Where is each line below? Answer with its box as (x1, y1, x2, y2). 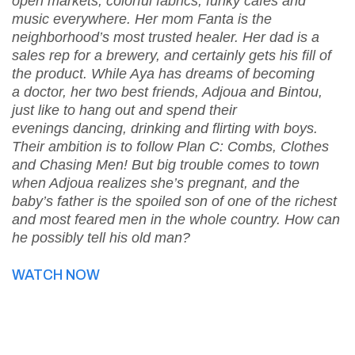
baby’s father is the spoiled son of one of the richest (12, 193, 337, 209)
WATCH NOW (12, 266, 100, 283)
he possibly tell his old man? (12, 229, 190, 246)
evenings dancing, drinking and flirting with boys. (12, 120, 318, 136)
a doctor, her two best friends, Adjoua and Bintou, (12, 83, 323, 100)
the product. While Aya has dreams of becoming (12, 65, 315, 82)
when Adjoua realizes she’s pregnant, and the (12, 174, 300, 191)
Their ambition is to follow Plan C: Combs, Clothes (12, 138, 329, 155)
